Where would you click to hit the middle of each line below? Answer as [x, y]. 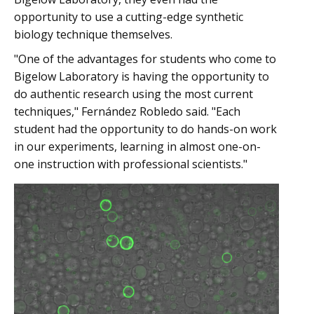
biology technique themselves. [93, 34]
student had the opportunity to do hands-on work [145, 129]
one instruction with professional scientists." [131, 164]
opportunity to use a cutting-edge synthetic [129, 17]
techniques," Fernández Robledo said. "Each [127, 111]
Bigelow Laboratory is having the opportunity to [142, 76]
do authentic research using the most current [134, 94]
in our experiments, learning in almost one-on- [137, 146]
